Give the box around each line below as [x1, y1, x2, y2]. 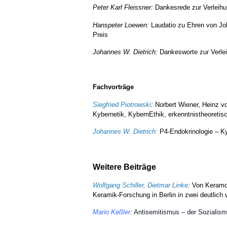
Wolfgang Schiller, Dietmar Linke [93, 181, 188, 189]
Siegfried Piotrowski [93, 100, 151, 108]
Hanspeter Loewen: [93, 21, 151, 29]
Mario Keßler [93, 208, 130, 216]
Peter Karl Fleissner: [93, 4, 153, 12]
